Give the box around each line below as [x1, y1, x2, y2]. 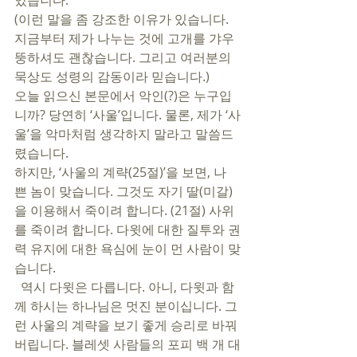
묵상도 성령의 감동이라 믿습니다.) [14, 68, 213, 85]
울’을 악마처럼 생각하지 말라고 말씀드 [14, 125, 233, 143]
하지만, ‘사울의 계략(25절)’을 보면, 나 [14, 163, 226, 181]
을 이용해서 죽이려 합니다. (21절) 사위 [14, 202, 234, 219]
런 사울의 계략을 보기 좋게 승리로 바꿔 [14, 316, 237, 334]
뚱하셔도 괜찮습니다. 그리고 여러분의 [14, 49, 234, 66]
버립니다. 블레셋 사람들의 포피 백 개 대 [14, 335, 241, 353]
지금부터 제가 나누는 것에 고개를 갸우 [14, 29, 234, 47]
